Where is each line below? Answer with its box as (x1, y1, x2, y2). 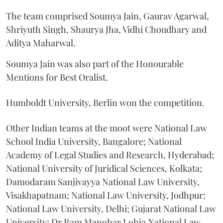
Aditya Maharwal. (6, 36, 76, 49)
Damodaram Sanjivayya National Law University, (6, 175, 200, 188)
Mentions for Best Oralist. (6, 71, 108, 83)
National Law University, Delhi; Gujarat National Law (6, 202, 216, 215)
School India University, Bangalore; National (6, 135, 182, 147)
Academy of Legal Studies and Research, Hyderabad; (6, 148, 214, 161)
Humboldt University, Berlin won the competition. (6, 96, 205, 109)
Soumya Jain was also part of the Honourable (6, 57, 184, 70)
